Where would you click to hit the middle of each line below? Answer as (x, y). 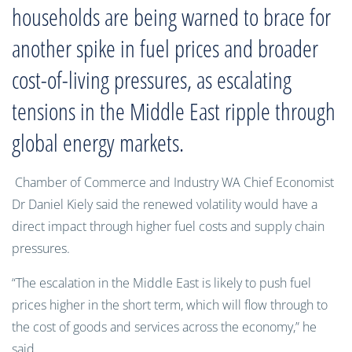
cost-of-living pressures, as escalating (152, 80)
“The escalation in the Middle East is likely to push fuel (161, 283)
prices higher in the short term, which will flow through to (170, 305)
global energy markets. (98, 143)
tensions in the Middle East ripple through (174, 111)
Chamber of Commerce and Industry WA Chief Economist (174, 182)
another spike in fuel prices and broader (165, 48)
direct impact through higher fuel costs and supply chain (168, 226)
